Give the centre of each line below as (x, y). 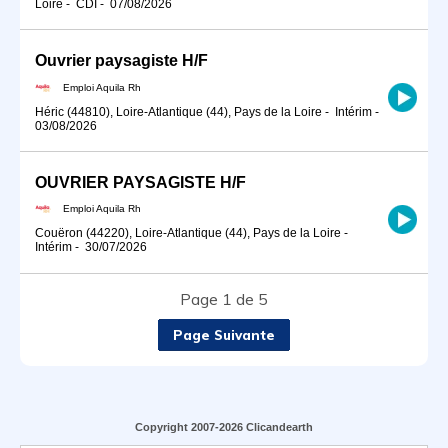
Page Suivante (224, 334)
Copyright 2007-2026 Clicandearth (224, 426)
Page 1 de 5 (224, 298)
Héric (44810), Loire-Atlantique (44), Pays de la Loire (178, 111)
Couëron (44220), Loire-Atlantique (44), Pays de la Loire (188, 233)
